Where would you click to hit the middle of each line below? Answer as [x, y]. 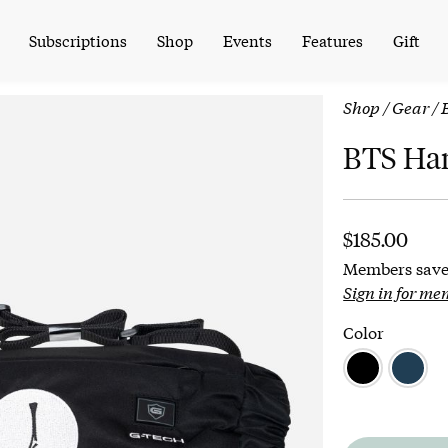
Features [332, 39]
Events [247, 39]
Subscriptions [77, 39]
